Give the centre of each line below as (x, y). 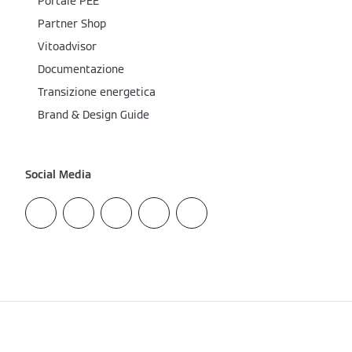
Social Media (58, 174)
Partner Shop (72, 24)
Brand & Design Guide (93, 115)
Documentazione (81, 69)
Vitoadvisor (67, 46)
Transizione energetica (97, 92)
